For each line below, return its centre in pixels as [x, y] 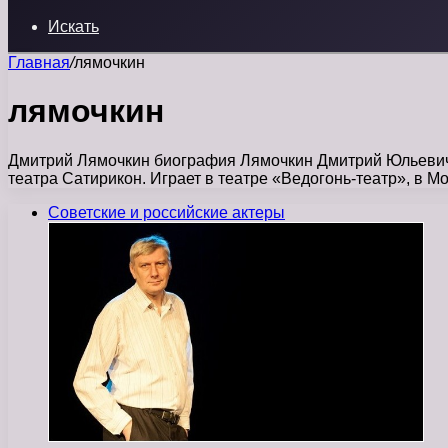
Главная [39, 62]
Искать [73, 26]
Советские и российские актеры [166, 212]
